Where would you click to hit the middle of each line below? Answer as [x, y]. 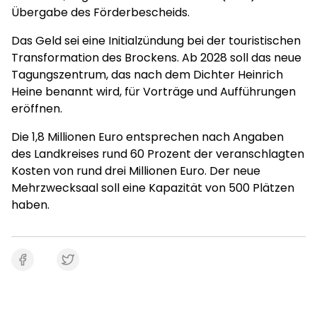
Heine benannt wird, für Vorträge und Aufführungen [154, 92]
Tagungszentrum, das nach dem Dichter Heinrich [147, 75]
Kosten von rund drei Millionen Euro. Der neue [136, 171]
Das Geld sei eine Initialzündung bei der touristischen [156, 41]
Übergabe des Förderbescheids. [100, 12]
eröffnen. [38, 109]
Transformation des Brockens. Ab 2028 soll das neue [156, 58]
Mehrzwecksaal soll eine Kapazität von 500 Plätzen [153, 188]
